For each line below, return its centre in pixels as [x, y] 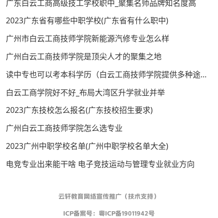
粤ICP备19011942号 [127, 213]
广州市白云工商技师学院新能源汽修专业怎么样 [88, 39]
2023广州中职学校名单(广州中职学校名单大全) [87, 146]
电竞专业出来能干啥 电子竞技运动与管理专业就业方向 [100, 164]
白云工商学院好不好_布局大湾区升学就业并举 [85, 92]
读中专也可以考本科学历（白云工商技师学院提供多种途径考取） [204, 74]
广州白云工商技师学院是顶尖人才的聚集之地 [84, 56]
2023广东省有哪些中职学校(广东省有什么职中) [87, 21]
